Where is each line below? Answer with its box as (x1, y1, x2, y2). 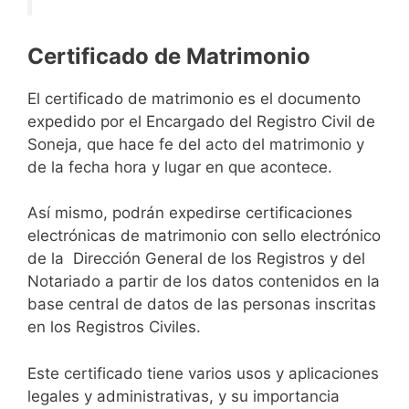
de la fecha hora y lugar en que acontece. (27, 157, 332, 176)
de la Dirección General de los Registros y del (27, 249, 365, 268)
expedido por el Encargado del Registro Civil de (27, 111, 375, 131)
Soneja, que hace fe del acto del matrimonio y (27, 134, 364, 153)
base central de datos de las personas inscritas (27, 295, 376, 314)
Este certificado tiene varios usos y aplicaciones (27, 363, 379, 383)
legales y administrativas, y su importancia (27, 386, 340, 405)
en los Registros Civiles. (27, 318, 201, 337)
